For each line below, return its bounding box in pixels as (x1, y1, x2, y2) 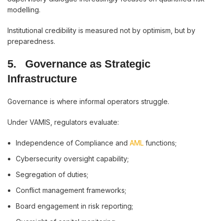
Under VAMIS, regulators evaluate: (7, 118, 119, 126)
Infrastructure (7, 73, 77, 85)
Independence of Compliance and (16, 139, 130, 147)
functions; (144, 139, 177, 147)
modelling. (7, 5, 40, 14)
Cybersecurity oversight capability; (16, 154, 129, 163)
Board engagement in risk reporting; (16, 202, 133, 210)
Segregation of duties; (16, 170, 88, 179)
